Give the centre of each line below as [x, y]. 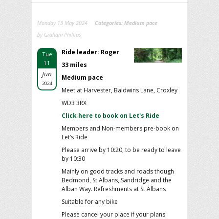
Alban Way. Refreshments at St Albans [114, 189]
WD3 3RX [74, 103]
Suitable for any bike [90, 201]
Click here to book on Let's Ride [110, 115]
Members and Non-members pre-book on [120, 128]
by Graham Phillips [59, 34]
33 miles [74, 65]
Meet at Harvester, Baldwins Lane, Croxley [120, 90]
